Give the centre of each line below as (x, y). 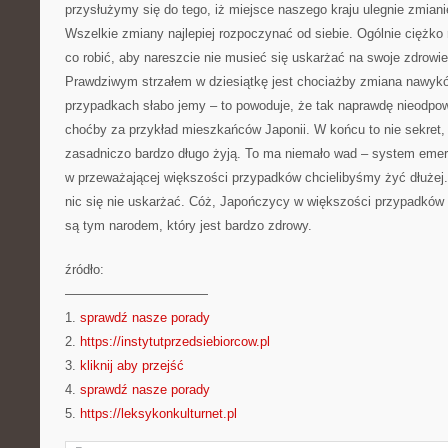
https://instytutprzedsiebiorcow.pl (175, 341)
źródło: (84, 269)
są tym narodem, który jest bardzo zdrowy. (188, 225)
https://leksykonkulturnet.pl (158, 413)
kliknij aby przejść (132, 365)
